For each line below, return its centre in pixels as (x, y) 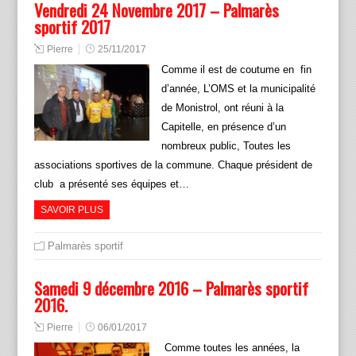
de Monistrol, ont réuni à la (222, 107)
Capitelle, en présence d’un (223, 126)
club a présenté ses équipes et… (111, 184)
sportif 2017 (72, 26)
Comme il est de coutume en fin (236, 69)
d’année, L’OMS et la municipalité (238, 88)
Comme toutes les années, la (230, 347)
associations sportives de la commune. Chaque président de (173, 164)
